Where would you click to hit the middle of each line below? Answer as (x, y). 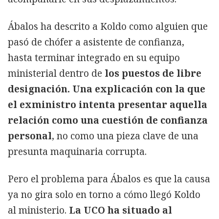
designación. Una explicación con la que (107, 89)
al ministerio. (37, 210)
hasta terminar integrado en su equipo (94, 58)
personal (30, 136)
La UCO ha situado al (119, 210)
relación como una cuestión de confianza (108, 120)
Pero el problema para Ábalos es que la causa (109, 179)
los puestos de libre (152, 73)
